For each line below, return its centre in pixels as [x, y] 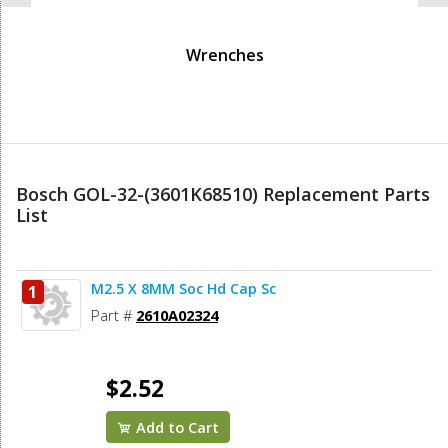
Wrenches [224, 55]
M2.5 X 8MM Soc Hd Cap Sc [183, 289]
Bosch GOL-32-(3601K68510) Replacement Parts [223, 194]
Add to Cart [176, 427]
